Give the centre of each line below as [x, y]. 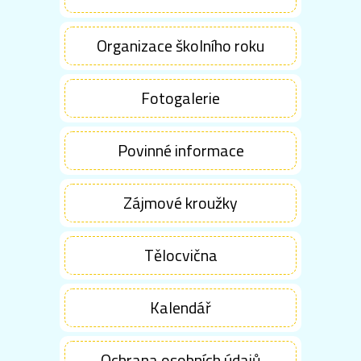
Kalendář [180, 307]
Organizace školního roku [180, 45]
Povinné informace [180, 150]
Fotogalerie [180, 98]
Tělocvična [180, 255]
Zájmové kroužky [180, 202]
